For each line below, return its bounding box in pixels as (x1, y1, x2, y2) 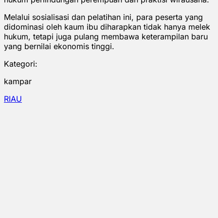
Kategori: (4, 58, 37, 69)
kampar (4, 76, 32, 86)
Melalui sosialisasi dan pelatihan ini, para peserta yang (4, 12, 203, 22)
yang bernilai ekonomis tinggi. (4, 41, 114, 51)
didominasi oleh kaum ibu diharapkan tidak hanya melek (4, 21, 210, 32)
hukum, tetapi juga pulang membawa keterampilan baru (4, 31, 208, 41)
